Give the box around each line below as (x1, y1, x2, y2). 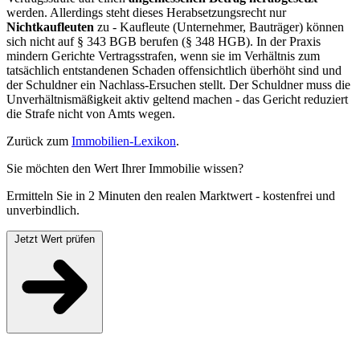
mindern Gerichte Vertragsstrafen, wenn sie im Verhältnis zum (6, 49, 320, 63)
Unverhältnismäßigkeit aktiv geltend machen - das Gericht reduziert (6, 92, 348, 107)
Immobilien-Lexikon (72, 134, 176, 149)
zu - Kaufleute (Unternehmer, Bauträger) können (94, 20, 344, 35)
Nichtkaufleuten (6, 20, 94, 35)
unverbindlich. (6, 203, 80, 218)
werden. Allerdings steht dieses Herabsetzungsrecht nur (6, 6, 286, 20)
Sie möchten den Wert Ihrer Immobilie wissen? (6, 162, 243, 176)
